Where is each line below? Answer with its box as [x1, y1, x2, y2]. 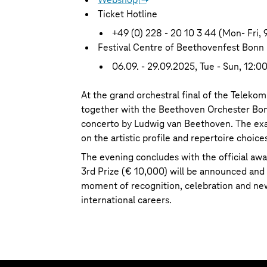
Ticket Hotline [98, 8, 157, 20]
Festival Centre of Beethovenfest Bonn [98, 41, 264, 54]
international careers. [81, 194, 172, 206]
